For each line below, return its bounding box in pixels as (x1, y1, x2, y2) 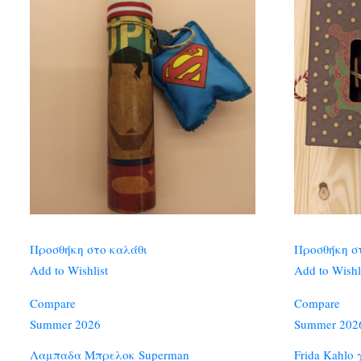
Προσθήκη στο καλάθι (30, 241, 147, 257)
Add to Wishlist (30, 262, 108, 278)
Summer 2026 (30, 316, 101, 332)
